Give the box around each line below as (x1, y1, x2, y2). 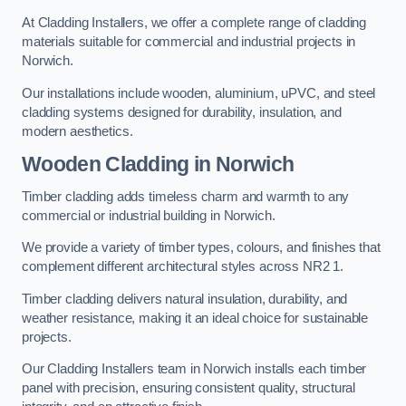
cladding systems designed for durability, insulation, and (22, 104, 342, 120)
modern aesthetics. (22, 123, 133, 139)
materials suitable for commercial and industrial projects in (22, 34, 356, 50)
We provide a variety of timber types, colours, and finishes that (22, 240, 381, 256)
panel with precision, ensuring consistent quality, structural (22, 381, 356, 396)
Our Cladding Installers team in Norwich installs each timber (22, 362, 367, 377)
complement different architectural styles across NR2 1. (22, 259, 344, 275)
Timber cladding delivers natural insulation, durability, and (22, 291, 348, 306)
